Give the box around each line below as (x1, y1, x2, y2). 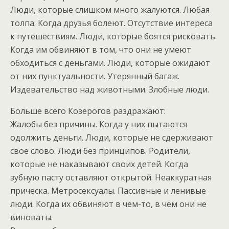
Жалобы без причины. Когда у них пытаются (10, 119, 187, 130)
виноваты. (10, 212, 53, 223)
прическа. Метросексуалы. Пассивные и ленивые (10, 185, 206, 197)
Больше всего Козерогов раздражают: (10, 105, 166, 117)
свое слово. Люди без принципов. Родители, (10, 145, 190, 157)
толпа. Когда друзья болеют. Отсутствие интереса (10, 17, 213, 29)
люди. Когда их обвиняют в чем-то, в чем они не (10, 198, 207, 210)
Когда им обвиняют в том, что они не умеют (10, 44, 191, 56)
